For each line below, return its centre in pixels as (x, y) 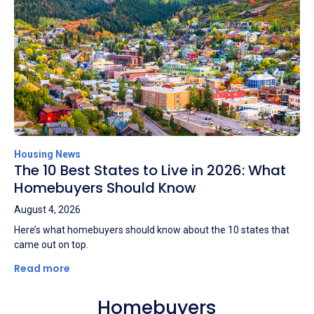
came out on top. (51, 244)
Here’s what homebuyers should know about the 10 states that (152, 230)
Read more (43, 268)
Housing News (47, 154)
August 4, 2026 (47, 209)
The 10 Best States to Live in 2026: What (150, 170)
